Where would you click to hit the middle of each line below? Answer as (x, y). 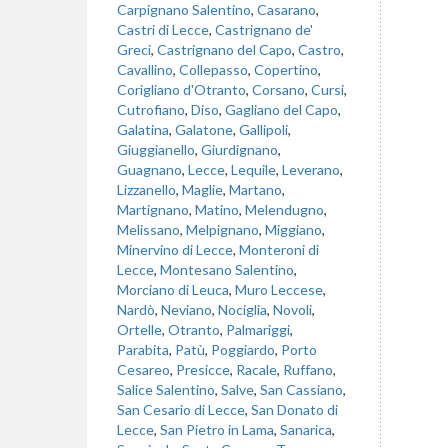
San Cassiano (301, 389)
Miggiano (293, 229)
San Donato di (294, 409)
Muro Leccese (279, 289)
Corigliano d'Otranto (181, 89)
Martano (255, 189)
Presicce (203, 369)
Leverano (311, 169)
